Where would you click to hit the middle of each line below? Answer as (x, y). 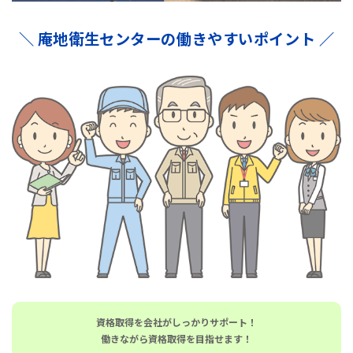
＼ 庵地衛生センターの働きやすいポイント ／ (176, 38)
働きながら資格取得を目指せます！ (176, 338)
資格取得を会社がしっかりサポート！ (176, 321)
